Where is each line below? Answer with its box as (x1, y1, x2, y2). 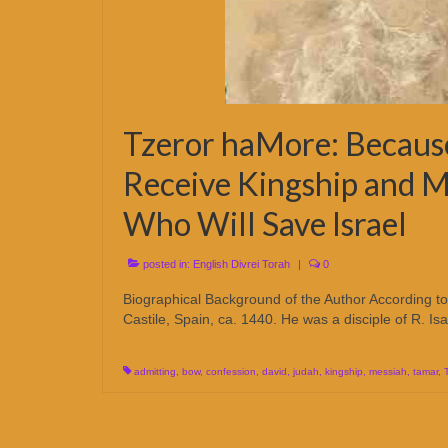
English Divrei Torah (193, 258, 290, 270)
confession (206, 366, 256, 377)
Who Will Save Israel (123, 204, 407, 243)
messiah (369, 366, 407, 377)
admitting (134, 366, 176, 377)
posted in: (140, 258, 193, 270)
